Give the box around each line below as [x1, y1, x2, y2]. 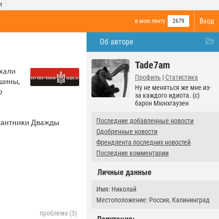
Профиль [135, 73, 161, 81]
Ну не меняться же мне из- [135, 84, 211, 91]
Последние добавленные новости [96, 117, 194, 125]
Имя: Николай [96, 185, 136, 193]
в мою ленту [135, 18, 165, 24]
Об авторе [100, 37, 133, 46]
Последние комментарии [96, 149, 169, 157]
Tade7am [135, 59, 170, 71]
